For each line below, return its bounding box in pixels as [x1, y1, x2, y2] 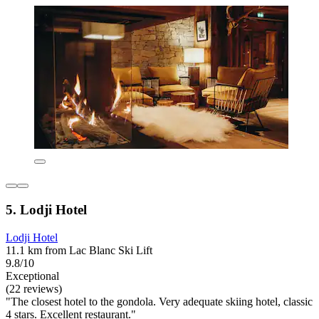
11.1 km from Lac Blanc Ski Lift [6, 244, 152, 256]
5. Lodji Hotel [6, 202, 87, 218]
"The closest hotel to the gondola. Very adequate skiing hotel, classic [6, 295, 313, 308]
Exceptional [6, 269, 59, 282]
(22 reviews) [6, 282, 62, 295]
